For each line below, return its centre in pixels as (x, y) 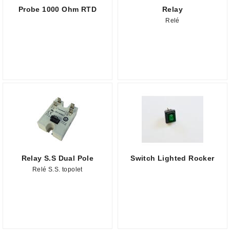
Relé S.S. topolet (57, 169)
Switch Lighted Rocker (172, 158)
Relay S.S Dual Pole (57, 158)
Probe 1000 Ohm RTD (57, 9)
